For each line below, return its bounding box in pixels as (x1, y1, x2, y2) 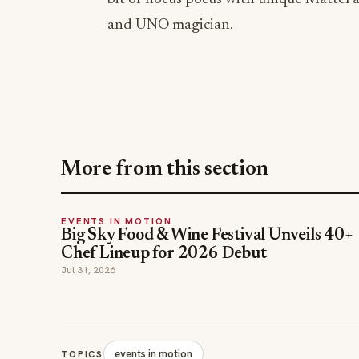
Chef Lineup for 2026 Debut (61, 246, 267, 263)
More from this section (61, 159, 269, 180)
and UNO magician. (107, 18, 233, 33)
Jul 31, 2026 (61, 264, 115, 276)
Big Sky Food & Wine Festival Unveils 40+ (61, 228, 353, 244)
